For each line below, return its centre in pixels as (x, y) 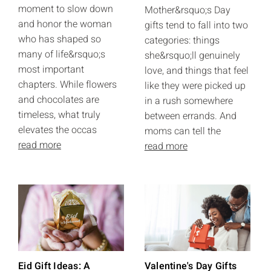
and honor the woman (65, 24)
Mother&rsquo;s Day (187, 10)
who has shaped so (60, 39)
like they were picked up (195, 86)
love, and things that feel (196, 71)
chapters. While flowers (67, 85)
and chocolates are (59, 100)
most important (51, 70)
